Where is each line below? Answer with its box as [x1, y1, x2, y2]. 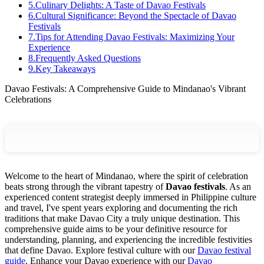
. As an [225, 181, 251, 192]
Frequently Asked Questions [35, 52, 141, 63]
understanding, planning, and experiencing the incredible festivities [5, 234, 252, 245]
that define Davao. [5, 245, 73, 255]
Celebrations [5, 94, 51, 104]
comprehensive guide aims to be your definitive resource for [5, 223, 227, 234]
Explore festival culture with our [73, 245, 197, 255]
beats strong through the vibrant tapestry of [5, 181, 166, 192]
